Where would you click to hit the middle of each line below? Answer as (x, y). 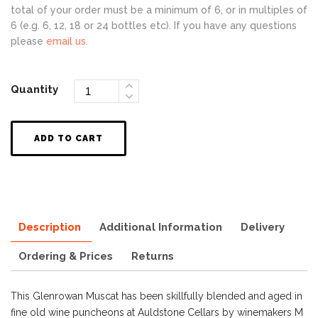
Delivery (263, 227)
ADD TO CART (68, 138)
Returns (153, 257)
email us (66, 42)
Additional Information (161, 227)
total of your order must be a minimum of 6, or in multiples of (159, 10)
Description (50, 227)
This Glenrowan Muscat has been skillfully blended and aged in (157, 296)
